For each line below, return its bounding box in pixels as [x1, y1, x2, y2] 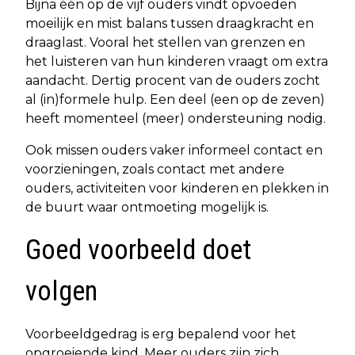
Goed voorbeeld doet [25, 233, 251, 266]
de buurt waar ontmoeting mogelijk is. [25, 199, 272, 215]
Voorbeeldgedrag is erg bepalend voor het [25, 326, 296, 342]
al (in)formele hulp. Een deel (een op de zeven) [25, 91, 325, 107]
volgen [25, 274, 104, 307]
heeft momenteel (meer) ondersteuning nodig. [25, 110, 326, 126]
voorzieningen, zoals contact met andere [25, 161, 284, 177]
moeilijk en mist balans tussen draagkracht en [25, 15, 314, 31]
